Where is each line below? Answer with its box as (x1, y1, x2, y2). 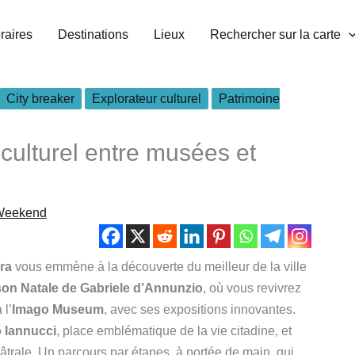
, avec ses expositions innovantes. (104, 303, 296, 316)
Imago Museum (12, 303, 104, 316)
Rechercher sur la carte (210, 28, 341, 41)
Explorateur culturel (92, 92, 201, 105)
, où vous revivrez (203, 281, 301, 295)
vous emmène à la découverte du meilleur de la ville (12, 260, 307, 273)
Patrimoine (219, 92, 280, 105)
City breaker (6, 92, 74, 105)
